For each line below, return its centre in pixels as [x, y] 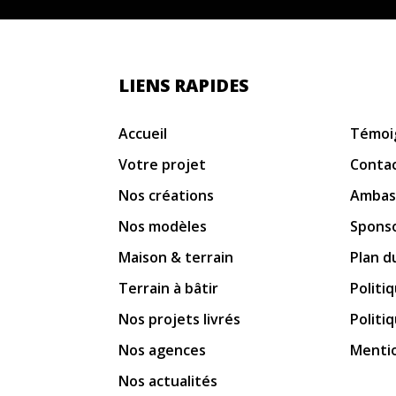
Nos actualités [168, 381]
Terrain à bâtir [169, 288]
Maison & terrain [176, 257]
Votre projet [163, 164]
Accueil [143, 133]
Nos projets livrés [180, 319]
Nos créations [167, 195]
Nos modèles [163, 226]
